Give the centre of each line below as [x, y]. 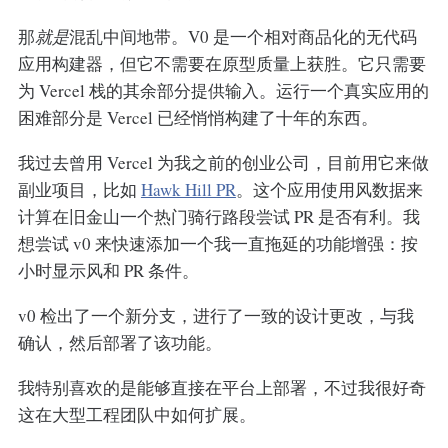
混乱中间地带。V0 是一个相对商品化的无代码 [242, 36]
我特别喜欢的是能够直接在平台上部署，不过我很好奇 [221, 387]
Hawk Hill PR [188, 189]
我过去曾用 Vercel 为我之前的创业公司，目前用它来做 [223, 162]
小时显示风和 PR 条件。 [108, 270]
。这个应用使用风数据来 [329, 189]
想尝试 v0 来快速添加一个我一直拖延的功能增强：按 [217, 243]
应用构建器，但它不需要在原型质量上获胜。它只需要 [221, 63]
